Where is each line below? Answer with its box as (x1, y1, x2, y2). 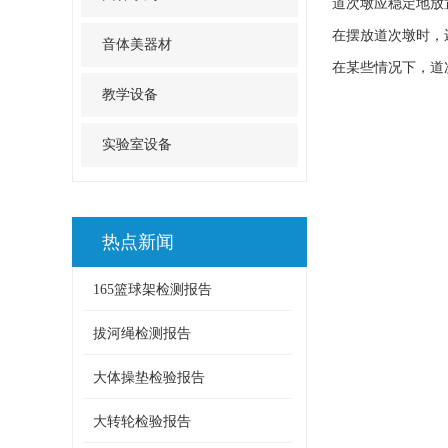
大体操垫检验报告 (93, 370, 205, 385)
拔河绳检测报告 (93, 326, 191, 341)
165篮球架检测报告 (93, 282, 212, 297)
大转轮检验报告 (93, 414, 191, 429)
